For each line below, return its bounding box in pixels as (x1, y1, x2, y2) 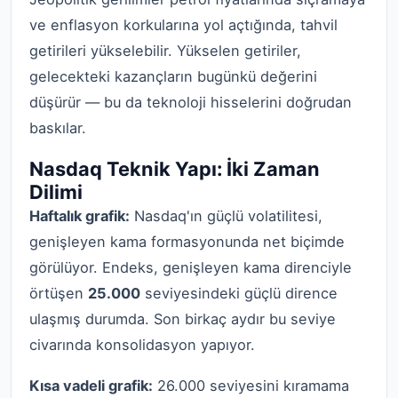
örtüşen (29, 283, 88, 302)
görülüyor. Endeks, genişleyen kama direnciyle (29, 258, 352, 276)
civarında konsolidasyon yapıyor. (29, 335, 255, 354)
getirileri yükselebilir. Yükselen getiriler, (29, 42, 301, 60)
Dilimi (29, 179, 83, 203)
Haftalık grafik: (29, 206, 130, 225)
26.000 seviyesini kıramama (153, 377, 349, 395)
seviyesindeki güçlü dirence (140, 283, 338, 302)
